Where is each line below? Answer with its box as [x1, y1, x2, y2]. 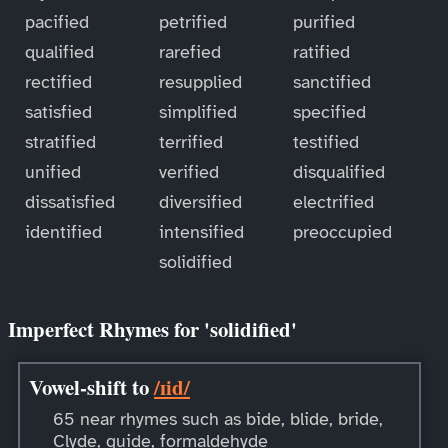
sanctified [293, 70, 372, 93]
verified [158, 160, 219, 183]
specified [293, 100, 367, 123]
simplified [158, 100, 237, 123]
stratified [24, 130, 96, 153]
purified [293, 10, 356, 33]
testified [293, 130, 360, 153]
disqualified [293, 160, 386, 183]
